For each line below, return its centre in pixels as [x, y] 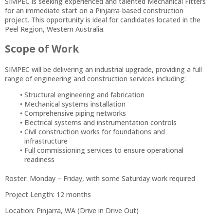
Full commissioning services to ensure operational [104, 150]
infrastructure [46, 141]
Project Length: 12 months [48, 194]
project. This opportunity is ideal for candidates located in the [103, 20]
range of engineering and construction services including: [95, 78]
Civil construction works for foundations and [94, 131]
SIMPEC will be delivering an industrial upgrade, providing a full [103, 69]
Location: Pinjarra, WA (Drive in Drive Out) [72, 210]
